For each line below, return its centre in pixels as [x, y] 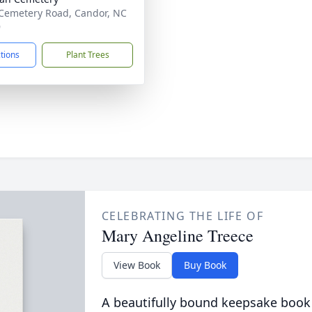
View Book [136, 265]
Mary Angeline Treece [177, 235]
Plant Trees [87, 55]
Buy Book [205, 265]
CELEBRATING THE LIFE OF [182, 216]
